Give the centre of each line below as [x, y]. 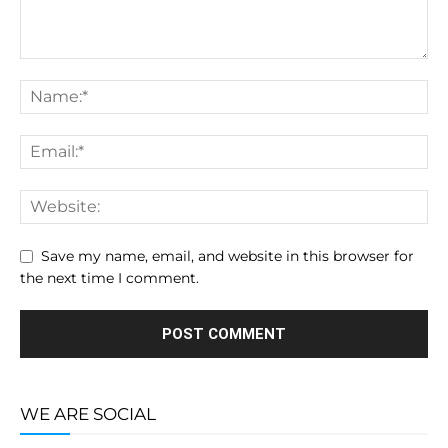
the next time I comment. [109, 277]
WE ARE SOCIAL [88, 413]
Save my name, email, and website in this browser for [227, 255]
